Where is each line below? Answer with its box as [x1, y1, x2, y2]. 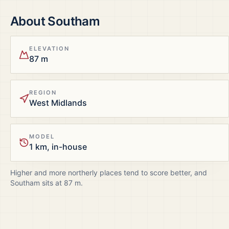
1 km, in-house [29, 142, 87, 152]
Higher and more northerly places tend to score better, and [10, 168, 207, 177]
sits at [40, 178, 64, 187]
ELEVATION [29, 45, 70, 52]
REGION [29, 89, 57, 96]
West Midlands [29, 98, 87, 108]
